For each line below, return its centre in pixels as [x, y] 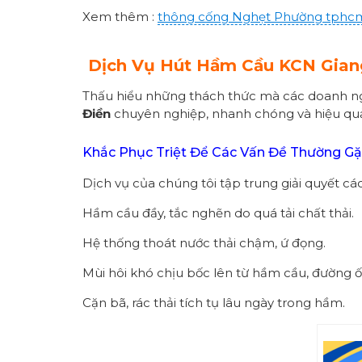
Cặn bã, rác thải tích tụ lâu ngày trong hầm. [214, 302]
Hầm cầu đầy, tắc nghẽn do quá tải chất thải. [218, 213]
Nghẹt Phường [277, 16]
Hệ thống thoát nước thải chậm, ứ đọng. [204, 242]
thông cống [195, 16]
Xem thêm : [120, 16]
